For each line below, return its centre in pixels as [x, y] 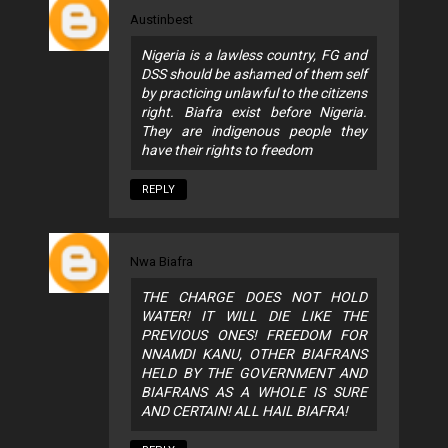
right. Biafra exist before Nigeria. [254, 112]
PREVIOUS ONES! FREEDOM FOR [254, 335]
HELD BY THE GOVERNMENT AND [254, 373]
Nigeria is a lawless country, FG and [254, 55]
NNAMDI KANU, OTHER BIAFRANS [254, 354]
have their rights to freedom [226, 150]
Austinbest [161, 20]
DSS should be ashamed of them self [254, 74]
